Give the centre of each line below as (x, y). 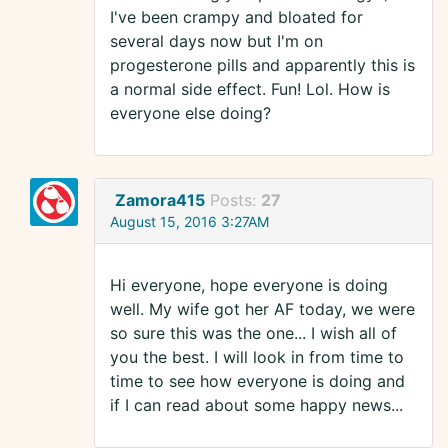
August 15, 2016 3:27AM (189, 222)
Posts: (235, 200)
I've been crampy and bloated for (236, 17)
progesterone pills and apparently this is (262, 65)
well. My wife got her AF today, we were (262, 309)
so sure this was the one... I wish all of (253, 333)
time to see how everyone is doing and (257, 381)
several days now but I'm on (216, 41)
